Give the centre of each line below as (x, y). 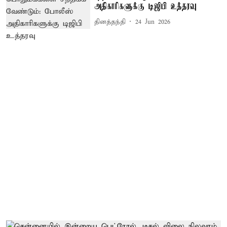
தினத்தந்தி (110, 22)
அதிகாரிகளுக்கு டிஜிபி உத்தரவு (146, 7)
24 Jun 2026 (153, 22)
